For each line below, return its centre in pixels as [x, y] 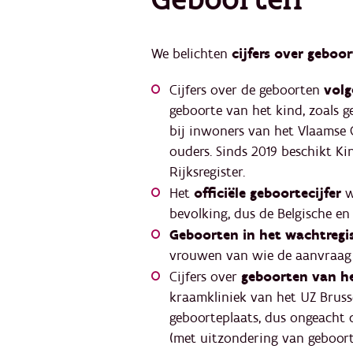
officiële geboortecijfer [268, 194]
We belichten [191, 54]
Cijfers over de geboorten [247, 91]
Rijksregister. [209, 173]
